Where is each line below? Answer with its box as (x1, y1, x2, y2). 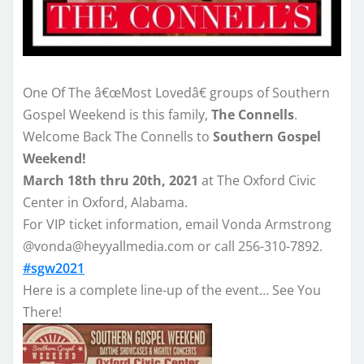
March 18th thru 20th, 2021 (23, 171, 198, 189)
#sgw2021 (23, 258, 84, 277)
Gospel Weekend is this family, (23, 105, 208, 123)
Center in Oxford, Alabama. (23, 193, 188, 211)
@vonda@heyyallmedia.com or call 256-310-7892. (23, 236, 323, 255)
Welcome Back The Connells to (23, 127, 213, 145)
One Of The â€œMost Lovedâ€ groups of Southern (23, 83, 330, 102)
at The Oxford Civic (198, 171, 316, 189)
